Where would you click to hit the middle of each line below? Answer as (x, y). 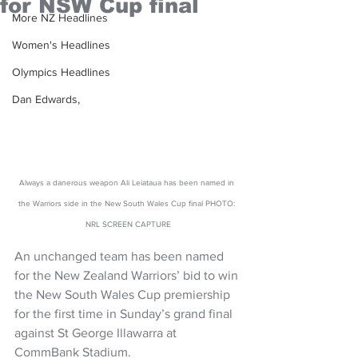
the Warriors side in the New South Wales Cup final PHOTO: (128, 203)
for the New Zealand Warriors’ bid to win (128, 275)
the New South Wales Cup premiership (124, 294)
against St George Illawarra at (97, 332)
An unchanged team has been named (121, 256)
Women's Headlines (61, 45)
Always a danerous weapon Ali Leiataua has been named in (128, 182)
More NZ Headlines (60, 18)
